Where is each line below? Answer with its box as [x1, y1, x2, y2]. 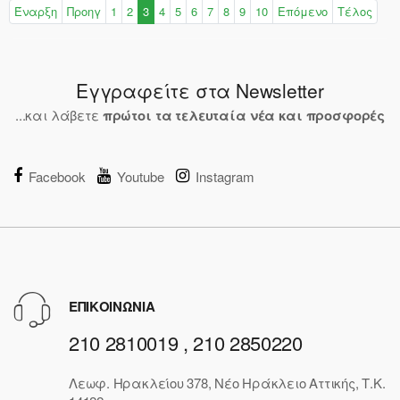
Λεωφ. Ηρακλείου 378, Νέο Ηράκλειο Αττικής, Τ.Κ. [69, 373, 386, 393]
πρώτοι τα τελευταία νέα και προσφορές [102, 104, 386, 125]
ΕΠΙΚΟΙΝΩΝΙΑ [69, 296, 155, 316]
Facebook [29, 166, 86, 186]
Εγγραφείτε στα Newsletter [76, 76, 324, 104]
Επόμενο [278, 2, 328, 20]
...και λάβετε [14, 104, 103, 124]
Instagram [196, 166, 254, 186]
